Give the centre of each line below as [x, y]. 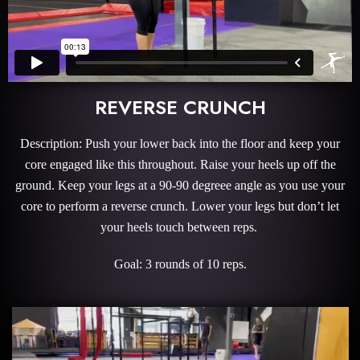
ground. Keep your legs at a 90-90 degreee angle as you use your [180, 185]
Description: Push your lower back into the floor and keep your [180, 143]
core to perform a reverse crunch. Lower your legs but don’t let [180, 206]
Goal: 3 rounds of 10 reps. [180, 264]
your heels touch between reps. [180, 227]
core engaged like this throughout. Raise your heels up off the [180, 164]
